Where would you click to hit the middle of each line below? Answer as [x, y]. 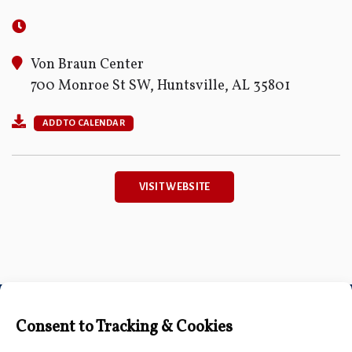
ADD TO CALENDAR [84, 123]
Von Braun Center [87, 65]
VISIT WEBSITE [174, 187]
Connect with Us [176, 323]
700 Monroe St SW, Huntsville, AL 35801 [160, 86]
